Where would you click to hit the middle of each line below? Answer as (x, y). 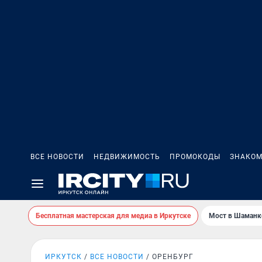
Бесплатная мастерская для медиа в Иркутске (113, 216)
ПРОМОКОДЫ (195, 157)
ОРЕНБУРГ (173, 257)
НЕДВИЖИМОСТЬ (127, 157)
